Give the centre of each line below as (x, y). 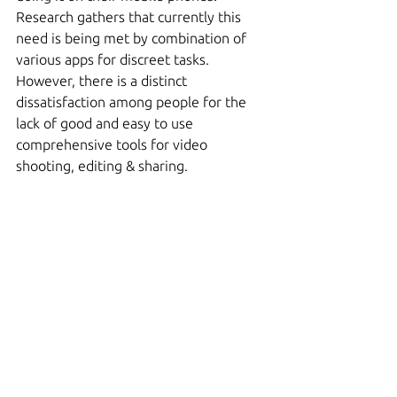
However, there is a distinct (103, 81)
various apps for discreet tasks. (114, 59)
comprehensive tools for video (113, 144)
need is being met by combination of (133, 38)
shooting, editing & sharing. (102, 166)
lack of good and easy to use (106, 123)
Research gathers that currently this (130, 17)
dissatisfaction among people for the (133, 102)
